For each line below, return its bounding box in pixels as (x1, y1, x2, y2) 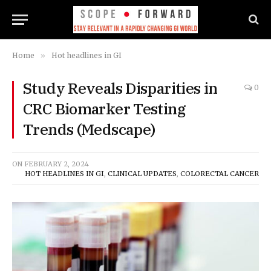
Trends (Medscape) (23, 119, 155, 139)
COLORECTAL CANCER (180, 169, 259, 178)
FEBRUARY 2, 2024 (24, 160, 89, 168)
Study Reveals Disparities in (23, 78, 218, 98)
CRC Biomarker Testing (23, 99, 186, 119)
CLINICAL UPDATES (108, 169, 177, 178)
